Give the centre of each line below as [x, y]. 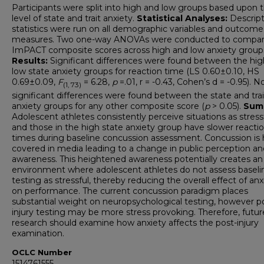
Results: [30, 61]
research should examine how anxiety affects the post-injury [135, 223]
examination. [38, 234]
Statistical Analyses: [182, 19]
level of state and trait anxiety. [74, 19]
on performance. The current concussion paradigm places [130, 191]
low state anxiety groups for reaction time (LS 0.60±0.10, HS [136, 72]
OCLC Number [42, 253]
